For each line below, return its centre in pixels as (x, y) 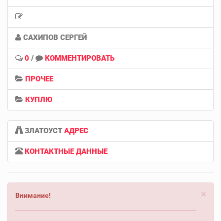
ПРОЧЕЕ (39, 79)
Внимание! (33, 195)
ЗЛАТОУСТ (43, 130)
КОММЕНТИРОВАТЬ (80, 58)
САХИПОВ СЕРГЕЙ (54, 37)
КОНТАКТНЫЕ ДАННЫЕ (66, 151)
